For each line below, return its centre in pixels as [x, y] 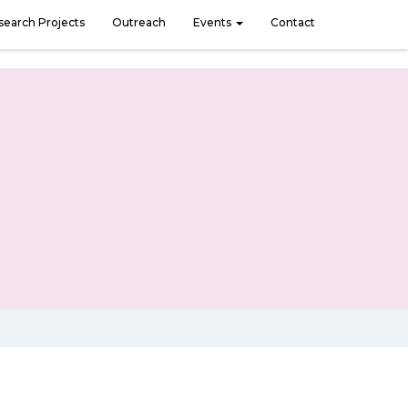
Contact [293, 22]
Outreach [139, 22]
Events [214, 22]
